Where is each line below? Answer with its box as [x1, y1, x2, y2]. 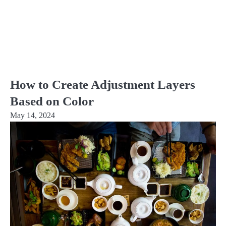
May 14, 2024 [10, 111, 55, 120]
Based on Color [10, 94, 94, 108]
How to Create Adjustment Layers [10, 77, 195, 92]
